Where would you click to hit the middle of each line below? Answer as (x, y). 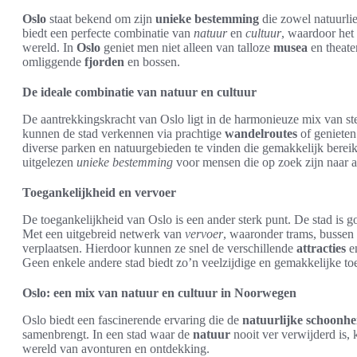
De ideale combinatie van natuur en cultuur (139, 92)
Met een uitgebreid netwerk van (104, 234)
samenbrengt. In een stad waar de (108, 334)
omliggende (53, 62)
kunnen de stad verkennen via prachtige (124, 133)
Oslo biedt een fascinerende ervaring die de (132, 320)
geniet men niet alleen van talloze (187, 47)
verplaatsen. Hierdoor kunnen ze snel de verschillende (159, 248)
